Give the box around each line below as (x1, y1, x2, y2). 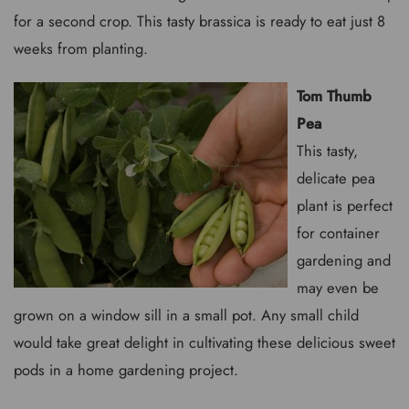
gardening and (297, 249, 391, 271)
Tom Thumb (297, 85, 372, 107)
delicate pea (297, 167, 375, 189)
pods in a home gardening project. (14, 359, 238, 381)
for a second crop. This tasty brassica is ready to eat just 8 (14, 9, 385, 32)
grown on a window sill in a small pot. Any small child (14, 304, 359, 326)
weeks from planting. (14, 37, 148, 59)
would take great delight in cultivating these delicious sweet (14, 331, 395, 353)
